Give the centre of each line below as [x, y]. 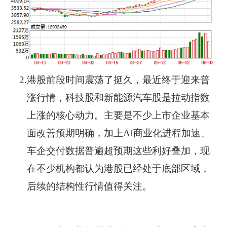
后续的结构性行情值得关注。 [90, 186]
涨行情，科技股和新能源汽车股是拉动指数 [119, 98]
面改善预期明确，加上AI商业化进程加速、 [119, 133]
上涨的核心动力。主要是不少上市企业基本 [119, 116]
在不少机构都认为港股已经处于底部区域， [119, 169]
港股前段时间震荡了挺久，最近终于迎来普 [119, 80]
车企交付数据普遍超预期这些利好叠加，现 [119, 151]
